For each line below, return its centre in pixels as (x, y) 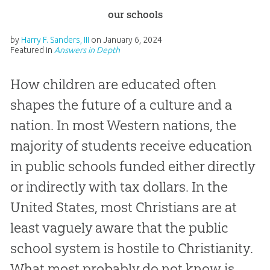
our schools (135, 15)
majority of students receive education (131, 146)
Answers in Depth (87, 50)
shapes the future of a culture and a (121, 105)
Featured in (32, 50)
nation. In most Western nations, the (123, 125)
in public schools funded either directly (132, 166)
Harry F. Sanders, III (55, 39)
